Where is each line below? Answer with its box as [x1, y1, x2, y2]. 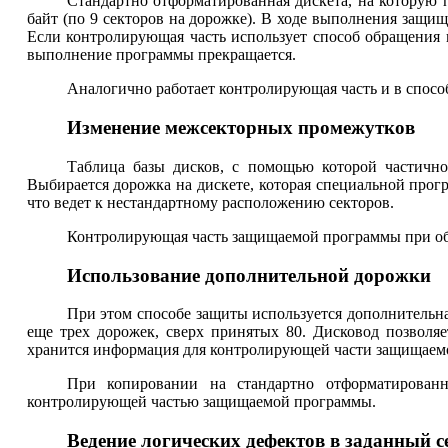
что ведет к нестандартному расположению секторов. [26, 193, 394, 211]
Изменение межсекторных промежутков [66, 117, 415, 139]
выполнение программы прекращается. [26, 46, 296, 64]
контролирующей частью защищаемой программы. [26, 393, 376, 411]
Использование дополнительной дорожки [66, 264, 431, 286]
